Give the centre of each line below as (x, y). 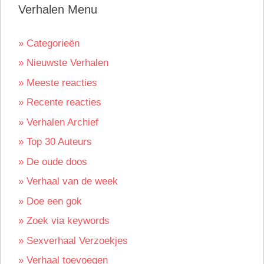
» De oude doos (53, 161)
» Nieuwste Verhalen (63, 63)
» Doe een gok (50, 201)
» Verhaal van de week (68, 181)
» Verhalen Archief (58, 122)
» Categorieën (49, 43)
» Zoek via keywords (64, 221)
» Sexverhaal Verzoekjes (73, 240)
